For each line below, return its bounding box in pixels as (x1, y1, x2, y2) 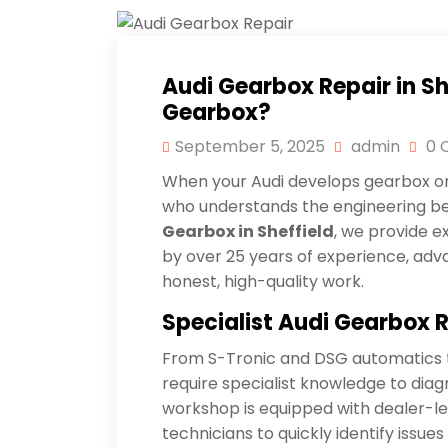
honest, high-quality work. (162, 270, 364, 294)
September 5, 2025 (175, 135, 325, 159)
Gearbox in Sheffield (162, 220, 334, 244)
